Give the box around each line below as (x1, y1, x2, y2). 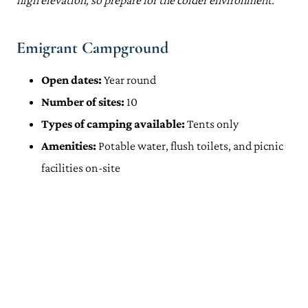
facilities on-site (41, 161, 120, 175)
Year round (102, 73, 156, 87)
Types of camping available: (41, 117, 185, 131)
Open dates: (41, 73, 102, 87)
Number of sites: (41, 95, 124, 109)
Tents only (185, 117, 241, 131)
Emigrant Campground (16, 38, 168, 58)
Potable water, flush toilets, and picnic (98, 139, 283, 153)
